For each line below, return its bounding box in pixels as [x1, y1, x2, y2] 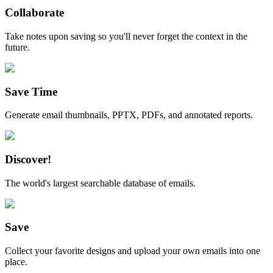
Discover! [5, 153, 51, 166]
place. [5, 257, 27, 268]
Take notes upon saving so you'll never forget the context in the [5, 30, 247, 41]
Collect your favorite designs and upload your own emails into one [5, 246, 260, 257]
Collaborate [5, 6, 64, 19]
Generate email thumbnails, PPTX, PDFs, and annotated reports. [5, 110, 253, 121]
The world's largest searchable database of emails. [5, 177, 196, 188]
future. [5, 41, 30, 52]
